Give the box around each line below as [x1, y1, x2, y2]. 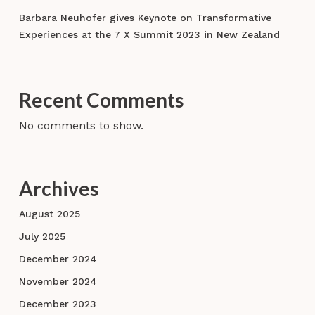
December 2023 [18, 298, 96, 310]
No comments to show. [18, 119, 143, 133]
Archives [18, 176, 98, 201]
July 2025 [18, 231, 65, 243]
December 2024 [18, 253, 97, 265]
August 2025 [18, 208, 80, 220]
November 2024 [18, 276, 97, 288]
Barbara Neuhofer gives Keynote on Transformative [18, 12, 271, 24]
